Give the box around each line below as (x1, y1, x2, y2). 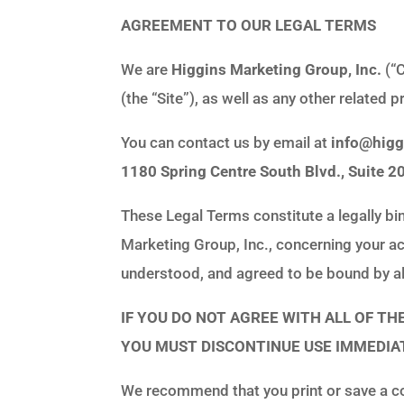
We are (121, 60, 172, 78)
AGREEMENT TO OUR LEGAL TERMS (121, 15, 377, 34)
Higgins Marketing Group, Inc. (171, 60, 382, 78)
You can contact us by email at (121, 133, 332, 151)
